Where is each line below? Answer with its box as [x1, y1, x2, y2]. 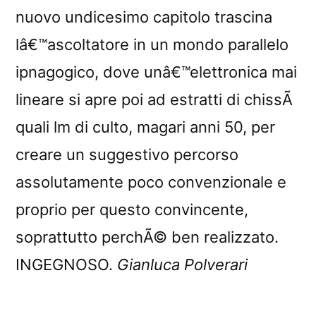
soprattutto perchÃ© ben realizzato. [16, 227, 279, 246]
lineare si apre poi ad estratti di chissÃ [16, 90, 297, 109]
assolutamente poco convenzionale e [16, 172, 286, 191]
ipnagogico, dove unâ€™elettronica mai [16, 62, 297, 81]
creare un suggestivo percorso [16, 145, 238, 164]
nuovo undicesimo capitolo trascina [16, 7, 272, 26]
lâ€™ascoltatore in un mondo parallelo [16, 35, 288, 54]
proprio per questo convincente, [16, 200, 248, 219]
